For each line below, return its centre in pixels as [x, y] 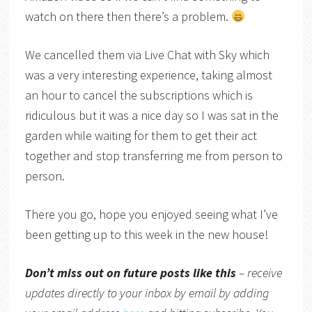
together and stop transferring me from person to [154, 156]
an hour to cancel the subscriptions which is [139, 95]
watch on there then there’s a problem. [128, 17]
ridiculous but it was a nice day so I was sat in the [151, 116]
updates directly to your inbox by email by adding [147, 293]
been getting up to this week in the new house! [146, 235]
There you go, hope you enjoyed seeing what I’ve [151, 214]
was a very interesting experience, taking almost [148, 75]
